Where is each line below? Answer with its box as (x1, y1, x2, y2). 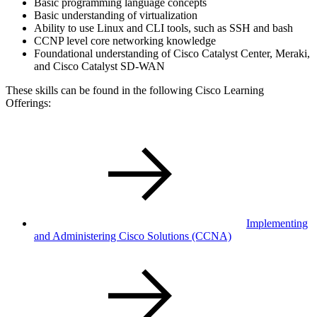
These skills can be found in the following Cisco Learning (6, 84, 264, 97)
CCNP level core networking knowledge (34, 35, 216, 47)
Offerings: (6, 97, 51, 110)
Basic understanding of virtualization (34, 9, 197, 22)
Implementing (246, 217, 308, 230)
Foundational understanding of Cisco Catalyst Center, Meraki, (34, 47, 310, 60)
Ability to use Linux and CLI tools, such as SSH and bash (34, 22, 293, 35)
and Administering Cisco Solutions (34, 230, 192, 243)
